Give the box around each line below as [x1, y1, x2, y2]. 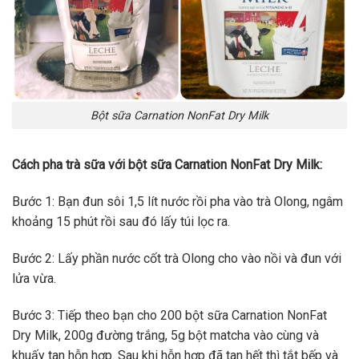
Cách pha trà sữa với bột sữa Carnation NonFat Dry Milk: [12, 157, 322, 173]
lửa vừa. [12, 270, 56, 286]
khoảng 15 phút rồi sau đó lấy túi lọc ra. [12, 214, 230, 230]
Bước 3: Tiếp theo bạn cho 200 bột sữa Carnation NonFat [12, 307, 327, 323]
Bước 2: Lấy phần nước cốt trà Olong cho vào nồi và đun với [12, 250, 341, 266]
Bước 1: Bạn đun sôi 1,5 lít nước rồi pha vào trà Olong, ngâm [12, 194, 343, 210]
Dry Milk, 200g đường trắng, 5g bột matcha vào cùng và [12, 327, 319, 343]
